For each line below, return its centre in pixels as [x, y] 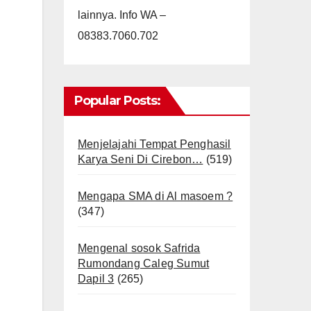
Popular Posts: [118, 101]
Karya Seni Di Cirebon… [141, 159]
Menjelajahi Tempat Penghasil [154, 144]
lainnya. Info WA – [122, 15]
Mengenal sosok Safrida [139, 248]
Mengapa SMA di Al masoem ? [155, 196]
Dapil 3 [96, 279]
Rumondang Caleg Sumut [144, 263]
